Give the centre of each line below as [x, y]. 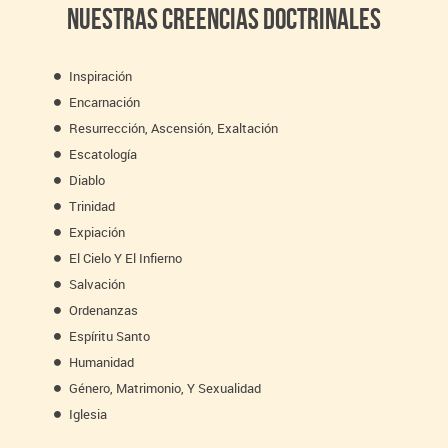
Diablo [87, 179]
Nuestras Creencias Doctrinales [224, 18]
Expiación [97, 231]
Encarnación [105, 101]
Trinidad [92, 205]
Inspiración [101, 75]
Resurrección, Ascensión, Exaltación [174, 127]
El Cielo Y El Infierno [126, 257]
